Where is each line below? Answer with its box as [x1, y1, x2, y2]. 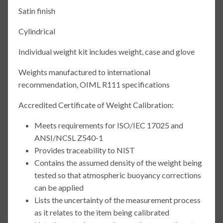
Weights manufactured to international [18, 67, 150, 77]
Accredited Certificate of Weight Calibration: [18, 100, 174, 110]
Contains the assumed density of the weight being [34, 157, 202, 167]
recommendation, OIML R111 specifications [18, 79, 170, 89]
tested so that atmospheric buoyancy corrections [34, 170, 201, 180]
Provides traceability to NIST [34, 145, 135, 155]
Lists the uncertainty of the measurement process [34, 195, 201, 205]
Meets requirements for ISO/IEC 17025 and [34, 120, 183, 130]
